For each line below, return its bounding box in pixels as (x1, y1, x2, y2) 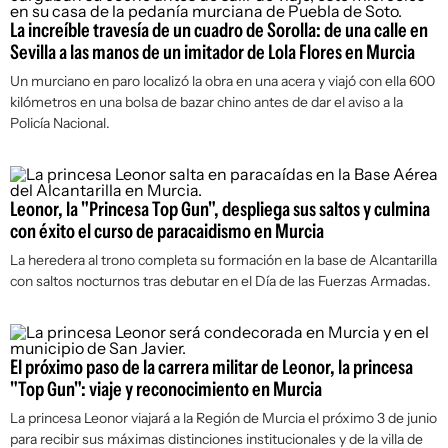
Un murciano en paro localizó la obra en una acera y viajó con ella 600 (10, 72, 435, 90)
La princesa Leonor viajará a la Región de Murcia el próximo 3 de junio (10, 409, 437, 427)
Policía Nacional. (10, 114, 110, 132)
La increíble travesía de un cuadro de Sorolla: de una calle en (10, 18, 428, 42)
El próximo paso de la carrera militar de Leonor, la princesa (10, 355, 413, 379)
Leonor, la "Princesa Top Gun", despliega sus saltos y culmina (10, 197, 430, 221)
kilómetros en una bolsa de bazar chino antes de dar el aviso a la (10, 93, 403, 111)
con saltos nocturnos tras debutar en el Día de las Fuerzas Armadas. (10, 272, 431, 290)
